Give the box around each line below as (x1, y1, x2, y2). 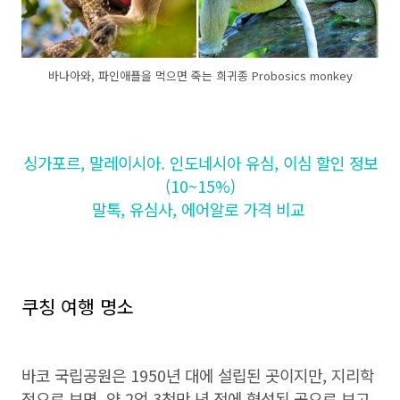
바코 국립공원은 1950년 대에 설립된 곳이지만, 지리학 (21, 363, 374, 387)
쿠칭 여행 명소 (21, 293, 134, 320)
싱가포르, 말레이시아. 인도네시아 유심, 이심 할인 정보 (22, 151, 378, 174)
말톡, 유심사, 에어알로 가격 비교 (91, 197, 309, 221)
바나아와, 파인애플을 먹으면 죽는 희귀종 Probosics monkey (47, 66, 353, 84)
